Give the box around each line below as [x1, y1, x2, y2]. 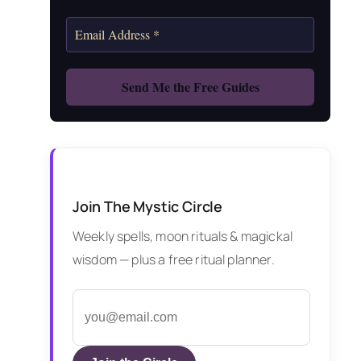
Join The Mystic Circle [73, 196, 223, 216]
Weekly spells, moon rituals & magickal [73, 226, 293, 245]
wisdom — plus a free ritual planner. [73, 250, 275, 268]
